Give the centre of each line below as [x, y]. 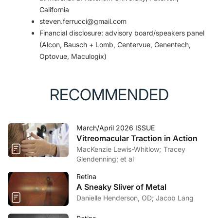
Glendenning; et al [105, 159]
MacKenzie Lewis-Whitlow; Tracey [120, 149]
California [54, 9]
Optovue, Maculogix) [73, 56]
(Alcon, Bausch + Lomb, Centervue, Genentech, [115, 45]
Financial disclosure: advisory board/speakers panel [122, 33]
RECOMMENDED [109, 95]
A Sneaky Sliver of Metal [121, 187]
